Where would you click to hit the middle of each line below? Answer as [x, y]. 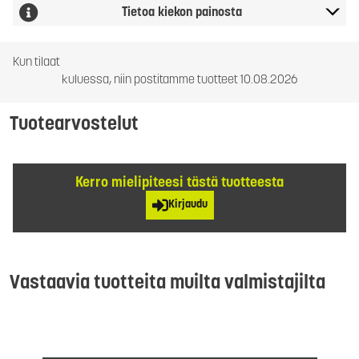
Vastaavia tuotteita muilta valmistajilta [167, 284]
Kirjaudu [188, 205]
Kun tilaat [36, 63]
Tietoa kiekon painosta [182, 13]
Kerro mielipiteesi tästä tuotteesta [179, 184]
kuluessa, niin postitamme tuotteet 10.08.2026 [179, 81]
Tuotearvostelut [74, 125]
